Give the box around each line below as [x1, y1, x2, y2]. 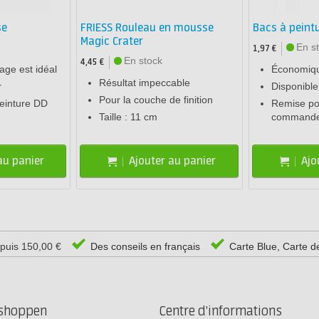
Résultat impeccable [99, 77, 191, 89]
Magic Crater [80, 35, 144, 49]
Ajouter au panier [129, 154, 216, 168]
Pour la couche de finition [99, 94, 214, 106]
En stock [124, 55, 163, 67]
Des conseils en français [88, 241, 200, 253]
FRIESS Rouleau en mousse [80, 21, 214, 36]
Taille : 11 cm [99, 111, 158, 123]
